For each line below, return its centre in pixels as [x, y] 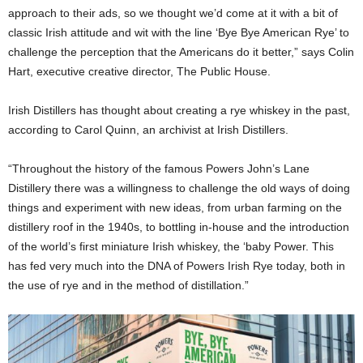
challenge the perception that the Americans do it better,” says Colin [181, 52]
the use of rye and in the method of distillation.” [128, 286]
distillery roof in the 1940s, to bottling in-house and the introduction [179, 227]
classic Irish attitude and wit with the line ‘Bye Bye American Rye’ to [179, 33]
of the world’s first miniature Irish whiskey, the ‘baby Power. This [171, 247]
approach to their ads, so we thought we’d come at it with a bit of [173, 13]
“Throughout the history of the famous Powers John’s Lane [159, 169]
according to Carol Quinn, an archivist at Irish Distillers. [148, 130]
